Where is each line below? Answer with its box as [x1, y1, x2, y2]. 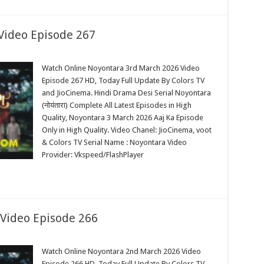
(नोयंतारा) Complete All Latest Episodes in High [41, 101, 192, 110]
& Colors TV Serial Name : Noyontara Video [41, 138, 187, 147]
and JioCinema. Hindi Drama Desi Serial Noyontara [41, 88, 211, 97]
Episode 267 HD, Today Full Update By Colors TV [41, 76, 204, 85]
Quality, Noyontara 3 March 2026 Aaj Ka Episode [41, 113, 203, 122]
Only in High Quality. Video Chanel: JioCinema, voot [41, 126, 212, 134]
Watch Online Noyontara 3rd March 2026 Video [41, 64, 200, 72]
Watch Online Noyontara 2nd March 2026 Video [41, 247, 201, 256]
